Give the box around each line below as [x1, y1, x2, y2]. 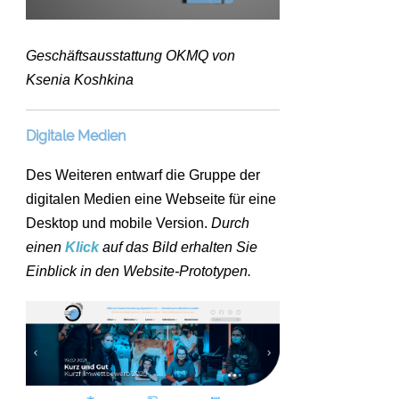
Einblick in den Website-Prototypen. [26, 264, 251, 280]
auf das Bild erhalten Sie [99, 240, 257, 256]
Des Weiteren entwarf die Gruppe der [26, 167, 260, 183]
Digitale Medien [26, 127, 126, 145]
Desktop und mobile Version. [26, 216, 211, 232]
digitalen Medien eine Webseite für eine [26, 191, 276, 208]
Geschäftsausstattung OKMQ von [26, 48, 235, 64]
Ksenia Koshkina [26, 72, 134, 88]
